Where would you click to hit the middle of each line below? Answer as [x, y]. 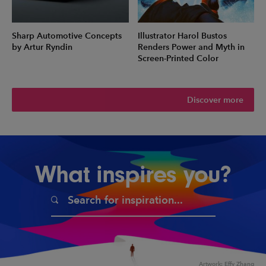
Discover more [215, 100]
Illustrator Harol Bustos [182, 36]
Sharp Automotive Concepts [67, 36]
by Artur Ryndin [42, 47]
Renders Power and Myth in [191, 47]
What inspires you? [133, 175]
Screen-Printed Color [178, 59]
